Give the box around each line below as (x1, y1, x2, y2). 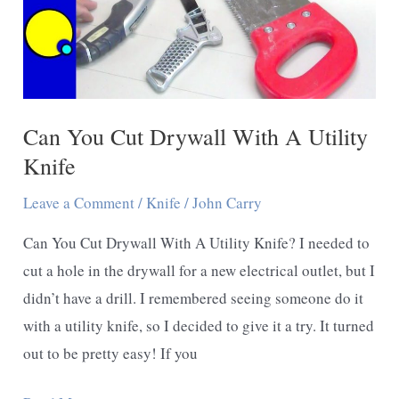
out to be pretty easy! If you (23, 342, 199, 363)
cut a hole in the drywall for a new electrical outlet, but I (23, 259, 376, 281)
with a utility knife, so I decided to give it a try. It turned (23, 314, 375, 336)
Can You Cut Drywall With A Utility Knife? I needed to (23, 232, 370, 253)
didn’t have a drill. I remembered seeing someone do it (23, 287, 364, 308)
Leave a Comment (23, 191, 135, 213)
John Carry (192, 191, 263, 213)
